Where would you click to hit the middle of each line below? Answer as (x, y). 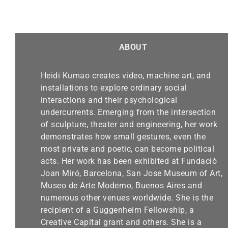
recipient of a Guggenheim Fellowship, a (117, 210)
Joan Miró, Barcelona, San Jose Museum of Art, (132, 174)
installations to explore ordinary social (114, 88)
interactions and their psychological (109, 100)
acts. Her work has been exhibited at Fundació (129, 161)
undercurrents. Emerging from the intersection (128, 112)
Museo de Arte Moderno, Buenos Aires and (121, 186)
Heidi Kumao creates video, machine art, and (126, 76)
